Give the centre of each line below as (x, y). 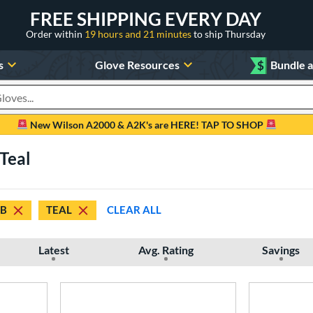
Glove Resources (137, 64)
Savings (281, 249)
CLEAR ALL (134, 210)
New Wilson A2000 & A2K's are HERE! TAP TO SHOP (147, 124)
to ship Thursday (230, 34)
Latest (53, 249)
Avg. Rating (166, 249)
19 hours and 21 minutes (139, 34)
